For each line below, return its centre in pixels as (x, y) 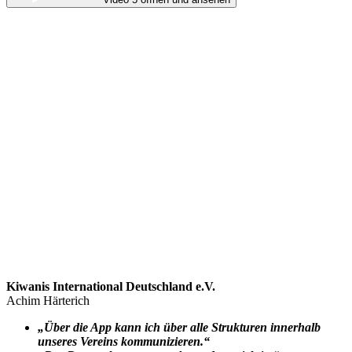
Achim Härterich (48, 300)
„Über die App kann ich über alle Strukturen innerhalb (179, 327)
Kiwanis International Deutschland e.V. (111, 286)
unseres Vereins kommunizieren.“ (124, 341)
